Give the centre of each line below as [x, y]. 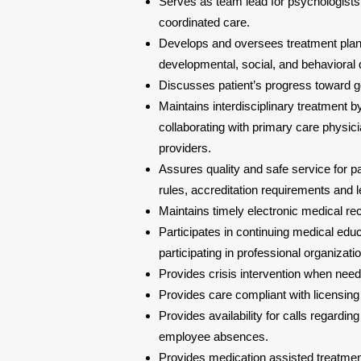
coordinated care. [204, 22]
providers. [185, 148]
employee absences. [214, 336]
